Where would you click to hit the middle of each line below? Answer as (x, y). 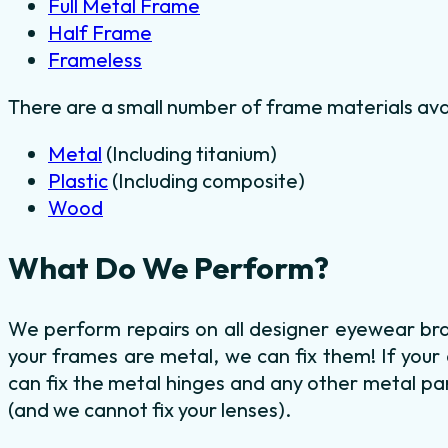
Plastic (78, 180)
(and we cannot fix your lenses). (149, 410)
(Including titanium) (189, 153)
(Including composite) (206, 180)
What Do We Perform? (168, 268)
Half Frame (100, 32)
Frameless (95, 59)
